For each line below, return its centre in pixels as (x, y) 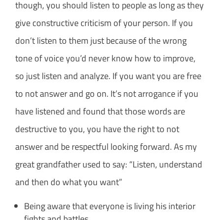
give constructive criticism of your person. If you (104, 23)
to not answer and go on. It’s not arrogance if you (107, 94)
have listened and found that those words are (100, 111)
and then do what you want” (69, 182)
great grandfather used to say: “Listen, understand (109, 165)
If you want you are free (157, 76)
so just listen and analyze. (63, 76)
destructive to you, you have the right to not (97, 129)
